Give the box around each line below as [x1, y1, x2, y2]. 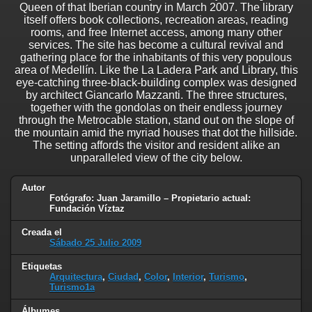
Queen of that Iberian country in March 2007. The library [19, 1, 293, 14]
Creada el [22, 226, 62, 237]
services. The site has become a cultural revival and [29, 39, 283, 52]
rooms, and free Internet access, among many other [30, 26, 282, 39]
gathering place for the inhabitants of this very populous [20, 52, 292, 64]
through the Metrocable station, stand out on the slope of [18, 114, 294, 127]
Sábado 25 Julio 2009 [49, 237, 141, 248]
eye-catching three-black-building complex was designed [15, 77, 297, 89]
